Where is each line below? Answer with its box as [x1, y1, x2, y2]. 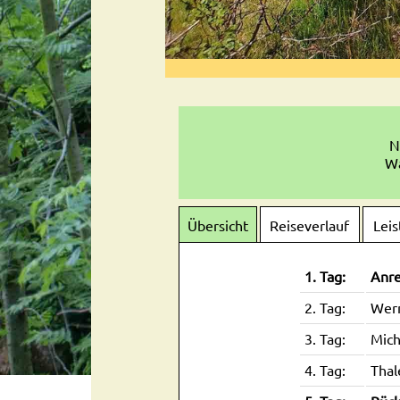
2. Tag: [304, 297, 346, 316]
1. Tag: [304, 266, 346, 285]
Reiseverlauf [270, 215, 350, 234]
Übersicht [187, 215, 248, 234]
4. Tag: [304, 360, 346, 379]
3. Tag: [304, 329, 346, 347]
